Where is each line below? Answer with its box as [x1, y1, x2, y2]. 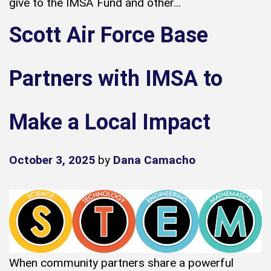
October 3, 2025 [9, 152, 95, 167]
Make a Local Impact [9, 109, 211, 135]
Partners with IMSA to [9, 65, 223, 91]
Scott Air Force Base [9, 22, 208, 48]
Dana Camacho [113, 152, 195, 167]
